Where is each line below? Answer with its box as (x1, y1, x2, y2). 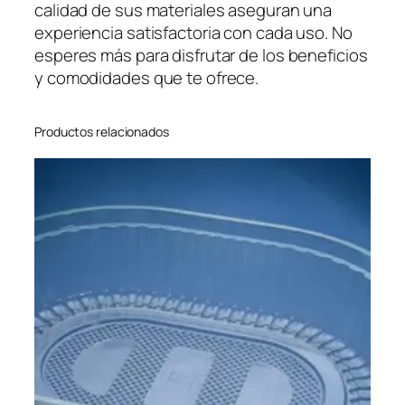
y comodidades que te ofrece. (34, 65, 259, 89)
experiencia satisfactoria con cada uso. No (34, 20, 353, 44)
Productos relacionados (34, 122, 169, 140)
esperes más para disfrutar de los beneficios (34, 42, 368, 67)
